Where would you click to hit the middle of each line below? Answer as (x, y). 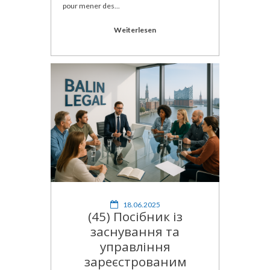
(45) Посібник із (135, 216)
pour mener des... (91, 6)
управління (135, 246)
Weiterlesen (135, 30)
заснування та (135, 231)
